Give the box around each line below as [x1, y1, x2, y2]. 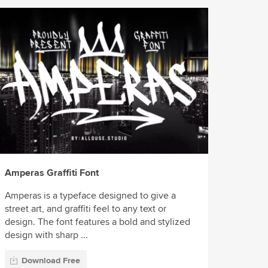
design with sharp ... [5, 229, 89, 241]
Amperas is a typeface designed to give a [5, 189, 176, 202]
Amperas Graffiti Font [5, 166, 99, 179]
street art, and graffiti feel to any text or [5, 202, 167, 215]
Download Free [22, 255, 81, 266]
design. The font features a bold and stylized [5, 215, 191, 228]
